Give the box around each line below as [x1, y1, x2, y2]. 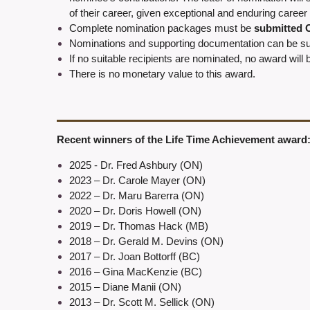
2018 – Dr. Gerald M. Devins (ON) [69, 235, 224, 248]
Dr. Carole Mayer [102, 174, 180, 187]
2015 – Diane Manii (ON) [69, 281, 181, 293]
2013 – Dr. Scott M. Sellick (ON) [69, 296, 215, 309]
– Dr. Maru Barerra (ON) [94, 190, 204, 202]
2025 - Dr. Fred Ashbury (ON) [69, 159, 203, 172]
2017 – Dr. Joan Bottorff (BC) [69, 250, 200, 263]
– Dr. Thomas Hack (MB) [94, 220, 208, 232]
